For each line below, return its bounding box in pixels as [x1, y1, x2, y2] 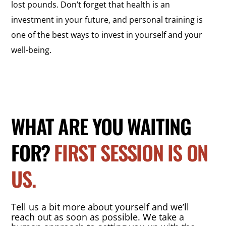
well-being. [11, 44, 52, 56]
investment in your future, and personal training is [11, 14, 203, 26]
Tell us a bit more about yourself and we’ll [11, 201, 190, 213]
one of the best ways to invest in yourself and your [11, 29, 203, 41]
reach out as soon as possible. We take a [11, 211, 185, 223]
